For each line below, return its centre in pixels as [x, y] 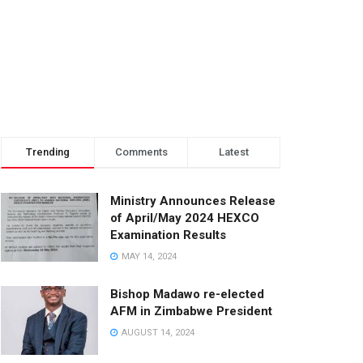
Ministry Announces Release [193, 201]
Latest [234, 152]
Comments [141, 152]
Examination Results [168, 235]
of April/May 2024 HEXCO [185, 218]
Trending [48, 152]
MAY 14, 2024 [148, 256]
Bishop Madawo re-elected [187, 294]
